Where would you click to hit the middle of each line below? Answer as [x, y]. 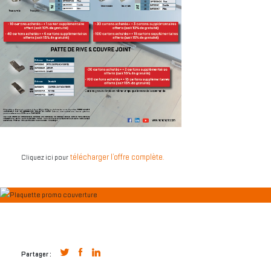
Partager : [36, 254]
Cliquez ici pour [45, 157]
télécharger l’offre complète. [116, 157]
